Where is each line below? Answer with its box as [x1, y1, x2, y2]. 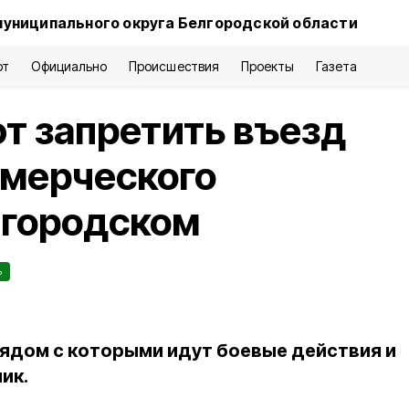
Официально [31, 58, 108, 74]
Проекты [240, 58, 294, 74]
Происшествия [129, 58, 219, 74]
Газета [315, 58, 358, 74]
